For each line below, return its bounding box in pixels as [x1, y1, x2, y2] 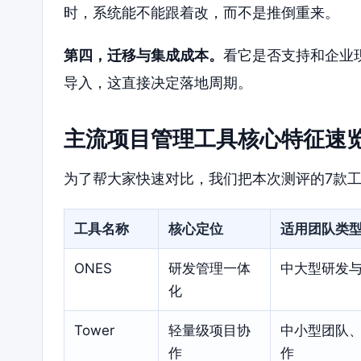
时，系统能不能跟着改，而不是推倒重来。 [64, 3, 339, 21]
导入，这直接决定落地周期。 [64, 74, 252, 92]
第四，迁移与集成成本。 [64, 47, 223, 64]
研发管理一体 [168, 259, 251, 276]
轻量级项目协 [168, 322, 251, 338]
